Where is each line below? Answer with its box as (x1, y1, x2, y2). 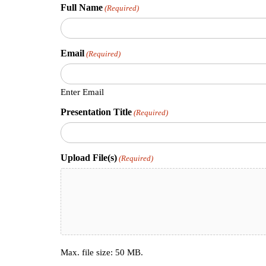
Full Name (61, 2, 103, 13)
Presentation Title (61, 107, 132, 118)
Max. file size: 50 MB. (61, 248, 143, 258)
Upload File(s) (61, 153, 117, 163)
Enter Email (61, 87, 104, 97)
